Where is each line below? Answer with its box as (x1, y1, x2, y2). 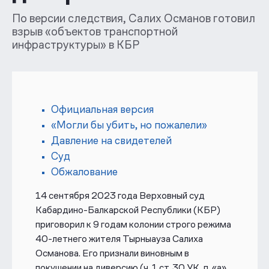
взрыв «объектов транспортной (11, 25, 178, 39)
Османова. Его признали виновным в (35, 247, 189, 259)
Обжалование (50, 165, 118, 178)
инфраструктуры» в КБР (11, 38, 139, 52)
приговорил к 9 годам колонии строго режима (35, 218, 231, 230)
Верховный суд (139, 189, 205, 201)
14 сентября (35, 189, 91, 201)
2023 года (91, 189, 139, 201)
